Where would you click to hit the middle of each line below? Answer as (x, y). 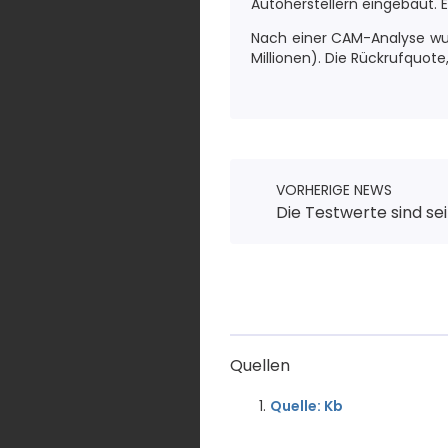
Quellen (260, 365)
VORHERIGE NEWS (334, 190)
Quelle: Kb (306, 406)
